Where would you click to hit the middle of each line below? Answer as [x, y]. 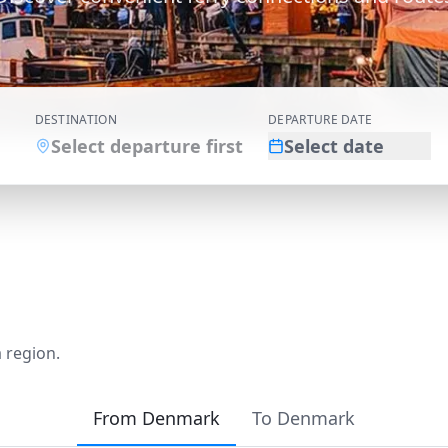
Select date [334, 146]
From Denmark [156, 418]
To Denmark [303, 418]
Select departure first [146, 146]
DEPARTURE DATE [320, 119]
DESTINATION [75, 119]
